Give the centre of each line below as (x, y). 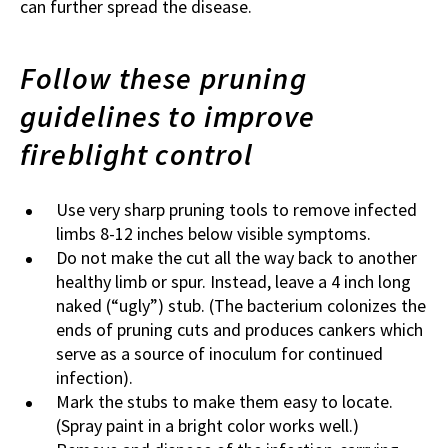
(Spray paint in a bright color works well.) (207, 426)
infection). (94, 378)
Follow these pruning (163, 78)
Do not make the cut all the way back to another (236, 258)
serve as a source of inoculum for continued (219, 354)
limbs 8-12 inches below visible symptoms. (213, 234)
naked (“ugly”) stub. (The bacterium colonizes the (241, 306)
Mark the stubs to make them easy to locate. (224, 402)
